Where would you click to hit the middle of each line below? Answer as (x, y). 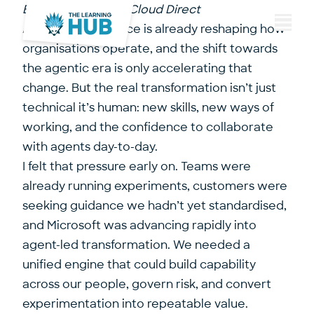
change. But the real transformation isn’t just (149, 88)
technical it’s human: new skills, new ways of (148, 108)
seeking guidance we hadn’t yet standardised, (155, 206)
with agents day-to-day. (90, 147)
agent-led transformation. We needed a (136, 245)
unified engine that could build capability (139, 265)
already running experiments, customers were (155, 186)
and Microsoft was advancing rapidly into (139, 225)
